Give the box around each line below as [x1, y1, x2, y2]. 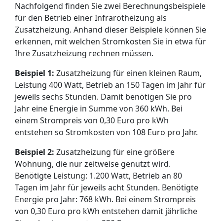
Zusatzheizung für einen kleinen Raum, [54, 68, 202, 78]
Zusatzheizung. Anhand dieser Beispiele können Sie [15, 24, 206, 35]
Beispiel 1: [15, 68, 54, 78]
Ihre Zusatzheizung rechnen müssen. [15, 48, 153, 59]
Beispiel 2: [15, 147, 54, 157]
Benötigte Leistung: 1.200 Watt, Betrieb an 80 [15, 170, 182, 181]
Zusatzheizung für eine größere [54, 147, 175, 157]
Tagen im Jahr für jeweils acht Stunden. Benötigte [15, 182, 198, 193]
